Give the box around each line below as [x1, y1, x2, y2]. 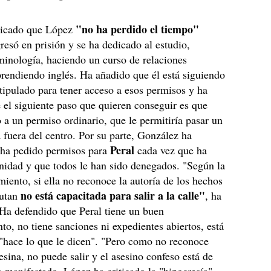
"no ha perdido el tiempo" [76, 21, 200, 37]
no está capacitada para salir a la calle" [21, 188, 206, 203]
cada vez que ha [134, 143, 207, 157]
